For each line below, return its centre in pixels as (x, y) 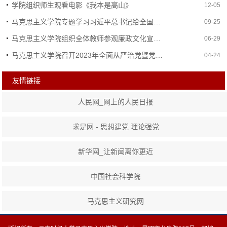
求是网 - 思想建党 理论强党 (116, 127)
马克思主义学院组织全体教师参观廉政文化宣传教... (157, 39)
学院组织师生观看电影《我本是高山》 (72, 5)
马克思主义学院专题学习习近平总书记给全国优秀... (157, 22)
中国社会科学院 (116, 177)
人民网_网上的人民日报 (116, 102)
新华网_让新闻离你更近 (116, 152)
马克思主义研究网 (116, 201)
